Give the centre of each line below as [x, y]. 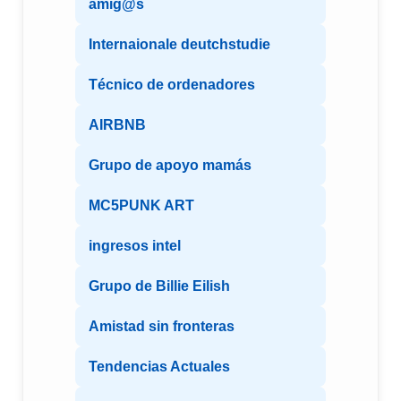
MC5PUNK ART [141, 206]
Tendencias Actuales [159, 367]
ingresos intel [135, 246]
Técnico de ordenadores [172, 85]
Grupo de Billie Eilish [159, 286]
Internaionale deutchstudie [179, 45]
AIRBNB [117, 125]
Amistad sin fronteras [162, 327]
